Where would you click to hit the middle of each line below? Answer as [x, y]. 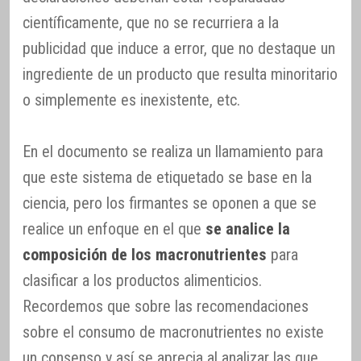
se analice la [248, 229]
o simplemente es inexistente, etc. [131, 100]
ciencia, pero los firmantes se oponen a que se [170, 203]
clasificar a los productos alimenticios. [142, 281]
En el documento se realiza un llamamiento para [173, 152]
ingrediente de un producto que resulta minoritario [180, 75]
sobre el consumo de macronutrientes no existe [173, 332]
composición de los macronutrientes [145, 255]
